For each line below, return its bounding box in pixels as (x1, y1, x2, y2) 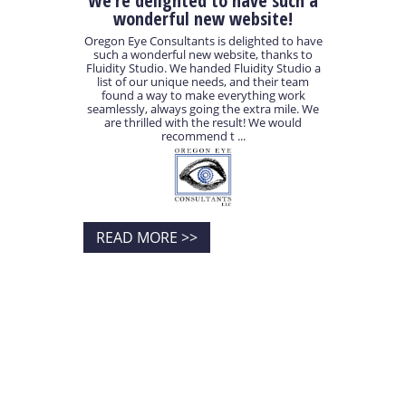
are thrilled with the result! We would (104, 114, 302, 131)
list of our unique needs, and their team (97, 73, 309, 91)
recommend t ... (160, 128, 246, 145)
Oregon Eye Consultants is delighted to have (83, 33, 323, 50)
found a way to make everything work (101, 87, 305, 104)
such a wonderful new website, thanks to (93, 46, 313, 63)
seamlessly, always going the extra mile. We (87, 101, 319, 118)
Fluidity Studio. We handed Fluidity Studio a (85, 60, 321, 77)
